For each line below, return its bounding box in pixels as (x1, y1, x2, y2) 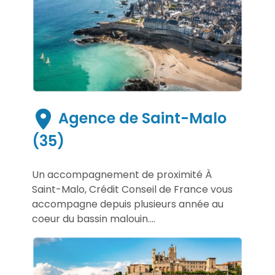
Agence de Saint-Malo (54, 108, 227, 129)
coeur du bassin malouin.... (32, 212, 155, 227)
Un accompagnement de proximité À (32, 168, 212, 182)
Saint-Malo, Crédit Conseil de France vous (32, 182, 233, 197)
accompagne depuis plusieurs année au (32, 197, 223, 212)
